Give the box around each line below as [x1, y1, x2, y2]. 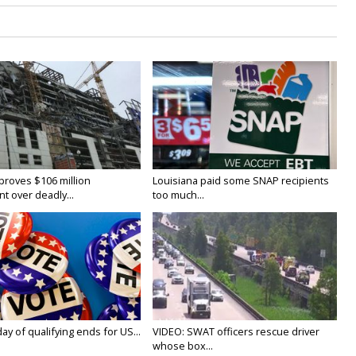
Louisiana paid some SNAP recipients [153, 173, 330, 188]
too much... [153, 188, 205, 203]
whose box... [153, 339, 214, 354]
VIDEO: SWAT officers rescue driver [153, 324, 320, 339]
